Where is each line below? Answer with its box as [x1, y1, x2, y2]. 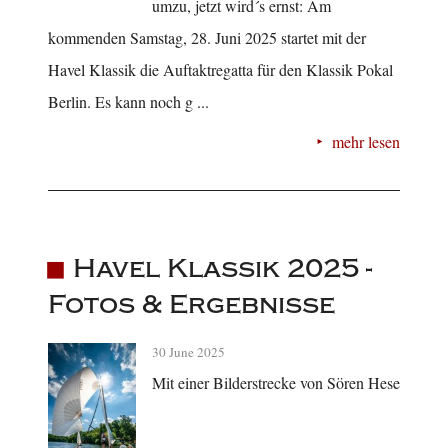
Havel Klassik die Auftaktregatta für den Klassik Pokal [48, 58, 393, 80]
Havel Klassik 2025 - [72, 253, 372, 285]
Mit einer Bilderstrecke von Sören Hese [152, 372, 400, 394]
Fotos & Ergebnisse [48, 289, 335, 321]
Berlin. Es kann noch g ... [48, 90, 209, 112]
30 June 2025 [152, 343, 225, 362]
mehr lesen [332, 130, 400, 152]
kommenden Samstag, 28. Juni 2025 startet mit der [48, 26, 366, 48]
